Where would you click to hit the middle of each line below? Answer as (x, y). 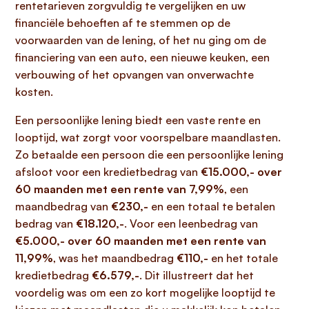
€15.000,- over (241, 172)
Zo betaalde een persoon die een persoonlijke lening (149, 154)
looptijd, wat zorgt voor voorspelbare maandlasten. (148, 137)
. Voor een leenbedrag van (191, 223)
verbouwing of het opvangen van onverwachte (134, 74)
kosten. (34, 92)
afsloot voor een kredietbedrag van (108, 172)
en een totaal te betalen (212, 206)
